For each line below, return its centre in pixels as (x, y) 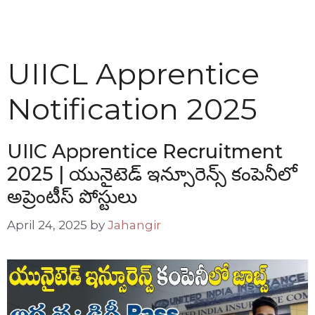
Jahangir (134, 225)
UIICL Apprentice (133, 74)
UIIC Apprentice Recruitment (145, 152)
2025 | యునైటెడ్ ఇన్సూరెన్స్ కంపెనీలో (152, 174)
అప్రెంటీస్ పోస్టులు (72, 197)
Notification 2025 (132, 109)
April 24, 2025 (47, 225)
